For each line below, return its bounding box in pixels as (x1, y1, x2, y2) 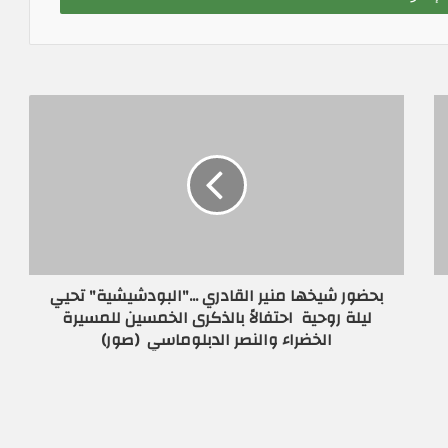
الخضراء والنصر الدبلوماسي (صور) (101, 324, 332, 355)
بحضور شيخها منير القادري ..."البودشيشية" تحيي (49, 280, 384, 311)
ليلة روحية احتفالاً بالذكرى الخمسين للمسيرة (61, 302, 372, 333)
